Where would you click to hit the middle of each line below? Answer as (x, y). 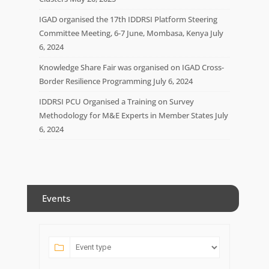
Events (56, 198)
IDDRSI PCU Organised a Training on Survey (116, 101)
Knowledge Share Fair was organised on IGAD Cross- (131, 67)
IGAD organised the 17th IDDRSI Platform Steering (128, 19)
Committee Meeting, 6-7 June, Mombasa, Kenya (123, 33)
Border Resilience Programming (95, 81)
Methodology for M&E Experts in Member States (126, 115)
